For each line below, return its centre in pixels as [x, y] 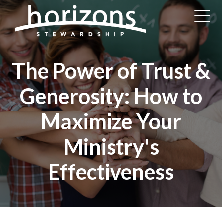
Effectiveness [111, 171]
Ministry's [111, 146]
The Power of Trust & [111, 70]
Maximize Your [111, 121]
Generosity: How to [111, 96]
